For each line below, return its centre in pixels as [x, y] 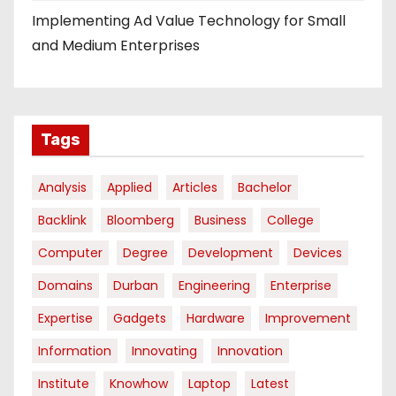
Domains [65, 285]
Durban [136, 285]
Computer [70, 252]
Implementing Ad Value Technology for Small [189, 20]
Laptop [209, 383]
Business [221, 220]
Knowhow [139, 383]
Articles [195, 187]
